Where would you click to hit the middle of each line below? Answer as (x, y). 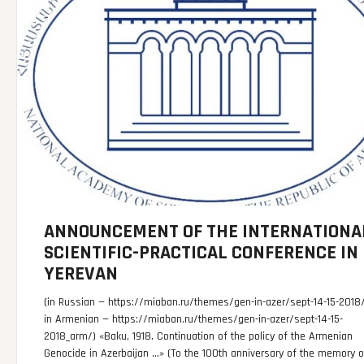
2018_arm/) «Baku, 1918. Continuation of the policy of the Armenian (199, 337)
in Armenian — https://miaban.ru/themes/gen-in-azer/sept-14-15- (194, 320)
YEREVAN (81, 274)
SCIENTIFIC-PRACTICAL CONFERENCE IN (201, 253)
